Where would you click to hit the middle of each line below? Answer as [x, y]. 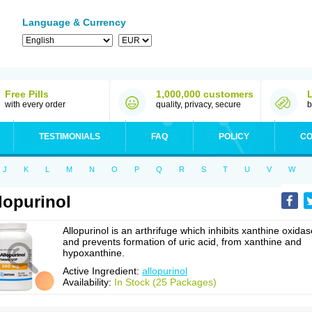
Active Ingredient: [102, 271]
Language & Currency [74, 22]
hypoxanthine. [94, 253]
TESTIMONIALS [70, 136]
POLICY [234, 136]
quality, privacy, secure [198, 104]
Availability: [88, 282]
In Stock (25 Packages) [165, 282]
